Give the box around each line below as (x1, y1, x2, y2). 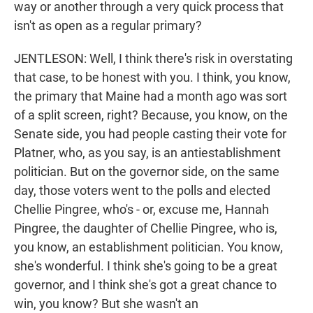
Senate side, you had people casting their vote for (14, 126, 286, 142)
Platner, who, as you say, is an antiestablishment (14, 145, 281, 161)
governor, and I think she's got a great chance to (14, 277, 277, 293)
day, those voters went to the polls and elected (14, 183, 270, 198)
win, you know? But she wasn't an (14, 296, 198, 312)
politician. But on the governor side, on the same (14, 164, 279, 180)
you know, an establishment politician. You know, (14, 240, 283, 255)
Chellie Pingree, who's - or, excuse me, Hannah (14, 202, 269, 217)
